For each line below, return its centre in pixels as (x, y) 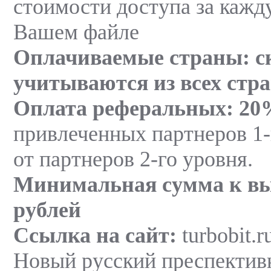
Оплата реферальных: (123, 108)
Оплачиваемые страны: (132, 57)
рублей (47, 210)
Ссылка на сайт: (95, 235)
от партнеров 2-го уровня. (133, 159)
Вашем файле (76, 32)
